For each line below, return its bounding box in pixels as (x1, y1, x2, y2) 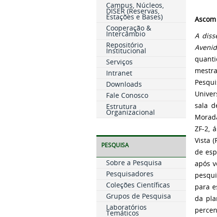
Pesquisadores (106, 169, 154, 178)
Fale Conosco (106, 91, 148, 100)
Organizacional (106, 108, 155, 117)
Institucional (106, 46, 146, 55)
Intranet (106, 68, 132, 77)
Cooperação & (106, 23, 151, 32)
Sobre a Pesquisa (106, 158, 162, 167)
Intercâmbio (106, 29, 145, 38)
